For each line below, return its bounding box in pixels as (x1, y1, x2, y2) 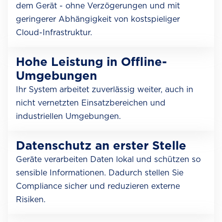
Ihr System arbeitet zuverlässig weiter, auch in (16, 85, 193, 94)
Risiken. (16, 195, 46, 204)
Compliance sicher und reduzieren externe (16, 181, 180, 191)
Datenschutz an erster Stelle (16, 138, 186, 153)
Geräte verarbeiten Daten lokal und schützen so (16, 155, 201, 164)
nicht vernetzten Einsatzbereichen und (16, 98, 166, 108)
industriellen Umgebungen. (16, 111, 121, 121)
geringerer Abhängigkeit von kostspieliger (16, 14, 180, 24)
